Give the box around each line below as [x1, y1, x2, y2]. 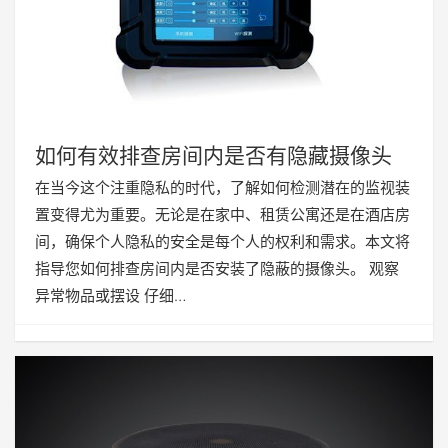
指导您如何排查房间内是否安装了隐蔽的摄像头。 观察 [35, 258, 399, 278]
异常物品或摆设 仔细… [35, 285, 186, 305]
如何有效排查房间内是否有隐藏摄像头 [35, 142, 392, 168]
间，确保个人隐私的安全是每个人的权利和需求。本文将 [35, 231, 410, 251]
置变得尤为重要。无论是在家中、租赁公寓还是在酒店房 [35, 204, 410, 224]
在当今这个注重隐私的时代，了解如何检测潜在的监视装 [35, 177, 410, 197]
